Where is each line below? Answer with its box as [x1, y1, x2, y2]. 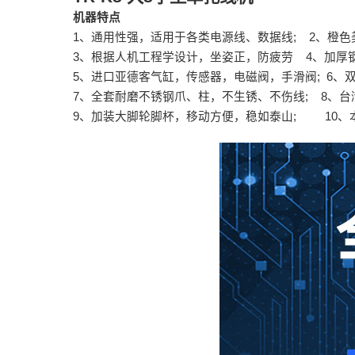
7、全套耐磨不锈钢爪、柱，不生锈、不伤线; [73, 90, 321, 103]
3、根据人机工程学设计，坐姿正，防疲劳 [73, 51, 306, 63]
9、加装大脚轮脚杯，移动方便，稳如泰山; [73, 110, 325, 123]
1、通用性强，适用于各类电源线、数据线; [73, 31, 309, 44]
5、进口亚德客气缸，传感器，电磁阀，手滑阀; [73, 71, 326, 83]
